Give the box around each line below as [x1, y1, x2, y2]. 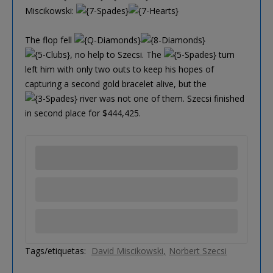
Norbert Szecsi [169, 244, 227, 257]
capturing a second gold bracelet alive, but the [25, 77, 207, 90]
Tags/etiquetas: [25, 244, 86, 257]
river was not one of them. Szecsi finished [77, 92, 244, 104]
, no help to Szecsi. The [70, 48, 164, 60]
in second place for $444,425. [25, 107, 141, 119]
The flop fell [25, 34, 74, 46]
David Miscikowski [91, 244, 163, 257]
